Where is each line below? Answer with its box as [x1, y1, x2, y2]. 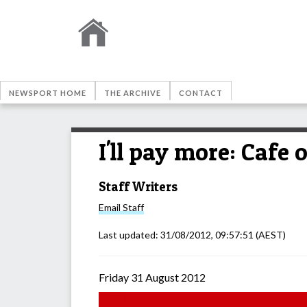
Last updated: [99, 229, 160, 241]
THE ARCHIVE [104, 88, 161, 97]
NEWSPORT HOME [9, 88, 86, 97]
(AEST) [254, 229, 286, 241]
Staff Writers [99, 178, 177, 195]
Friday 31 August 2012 [99, 271, 206, 284]
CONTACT [179, 88, 223, 97]
